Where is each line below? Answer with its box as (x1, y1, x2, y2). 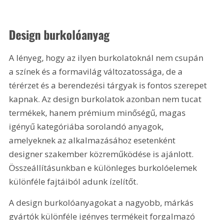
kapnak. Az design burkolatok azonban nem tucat (9, 93, 204, 105)
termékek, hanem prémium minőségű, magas (9, 107, 188, 118)
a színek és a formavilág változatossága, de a (9, 65, 185, 77)
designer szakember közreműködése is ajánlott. (9, 148, 196, 160)
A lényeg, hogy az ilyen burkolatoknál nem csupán (9, 52, 206, 63)
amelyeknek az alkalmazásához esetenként (9, 134, 178, 146)
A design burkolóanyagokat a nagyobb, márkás (9, 196, 196, 208)
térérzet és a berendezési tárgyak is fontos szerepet (9, 79, 209, 91)
